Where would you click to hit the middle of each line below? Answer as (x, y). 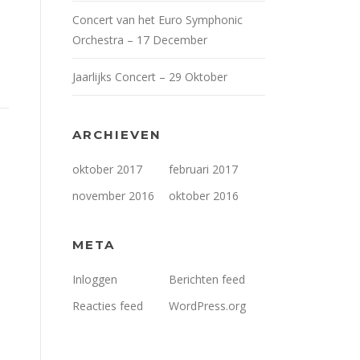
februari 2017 (203, 169)
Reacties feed (108, 305)
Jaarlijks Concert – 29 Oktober (150, 76)
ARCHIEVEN (117, 134)
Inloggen (95, 279)
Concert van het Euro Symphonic (157, 19)
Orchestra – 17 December (140, 39)
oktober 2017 (107, 169)
